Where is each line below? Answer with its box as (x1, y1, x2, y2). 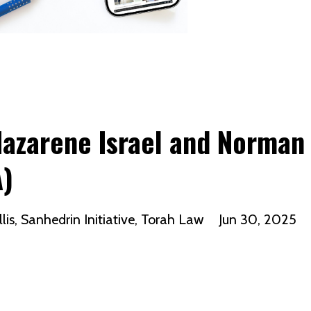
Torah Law (141, 211, 204, 228)
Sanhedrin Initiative (21, 211, 135, 228)
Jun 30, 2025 (219, 211, 296, 228)
